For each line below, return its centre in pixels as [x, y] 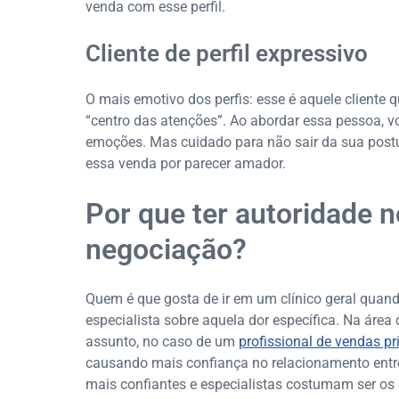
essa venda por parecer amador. [186, 164]
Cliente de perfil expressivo [227, 54]
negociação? [166, 250]
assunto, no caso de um [162, 342]
